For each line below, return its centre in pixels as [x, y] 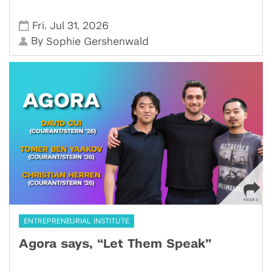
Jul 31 [64, 25]
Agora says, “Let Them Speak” [115, 244]
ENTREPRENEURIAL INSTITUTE [76, 221]
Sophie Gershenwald [98, 42]
